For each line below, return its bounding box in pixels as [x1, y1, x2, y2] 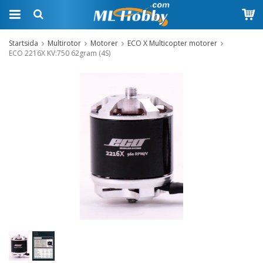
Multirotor [48, 38, 81, 48]
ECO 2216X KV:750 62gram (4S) [9, 48, 110, 58]
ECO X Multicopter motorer [127, 38, 217, 48]
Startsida [9, 38, 38, 48]
